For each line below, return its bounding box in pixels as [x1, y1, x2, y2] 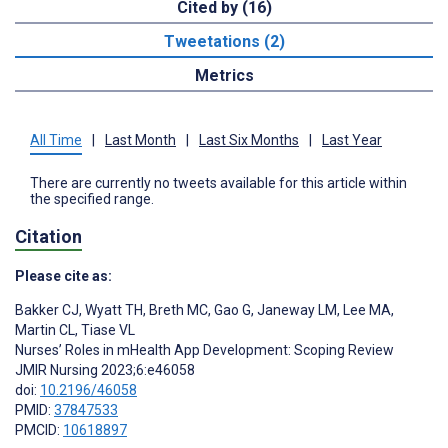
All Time [30, 132, 82, 149]
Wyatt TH [82, 301, 143, 318]
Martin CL [15, 321, 75, 338]
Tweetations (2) [163, 32, 285, 52]
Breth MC [146, 301, 208, 318]
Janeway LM [254, 301, 337, 318]
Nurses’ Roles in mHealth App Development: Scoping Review [15, 341, 394, 358]
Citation [15, 225, 82, 247]
